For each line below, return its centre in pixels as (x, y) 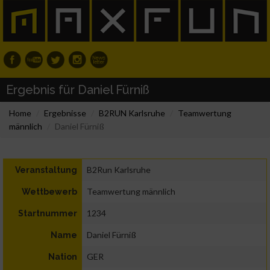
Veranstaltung (46, 170)
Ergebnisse (65, 113)
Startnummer (48, 214)
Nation (63, 257)
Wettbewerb (49, 192)
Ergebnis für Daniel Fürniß (78, 90)
